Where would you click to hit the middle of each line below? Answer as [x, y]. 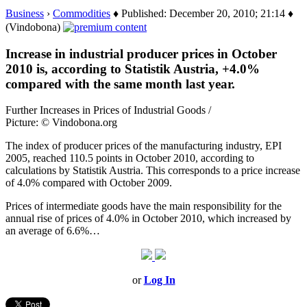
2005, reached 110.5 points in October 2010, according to [130, 158]
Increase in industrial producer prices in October [141, 53]
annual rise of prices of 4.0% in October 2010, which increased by [148, 219]
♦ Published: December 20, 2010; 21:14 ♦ [202, 13]
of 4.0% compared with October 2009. [89, 183]
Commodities [82, 13]
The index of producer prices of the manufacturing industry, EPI [144, 146]
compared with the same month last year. [120, 84]
